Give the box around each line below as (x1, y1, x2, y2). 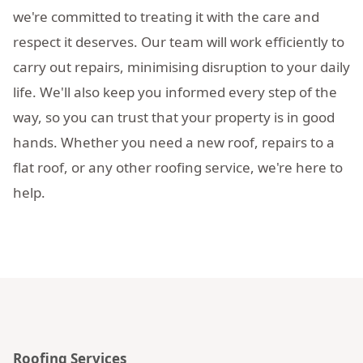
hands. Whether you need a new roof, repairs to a (13, 132, 335, 152)
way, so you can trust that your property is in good (13, 107, 335, 126)
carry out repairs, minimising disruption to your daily (13, 57, 350, 76)
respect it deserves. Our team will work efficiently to (13, 32, 344, 51)
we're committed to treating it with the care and (13, 6, 319, 26)
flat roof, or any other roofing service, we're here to (13, 157, 343, 177)
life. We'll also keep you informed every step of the (13, 82, 337, 101)
